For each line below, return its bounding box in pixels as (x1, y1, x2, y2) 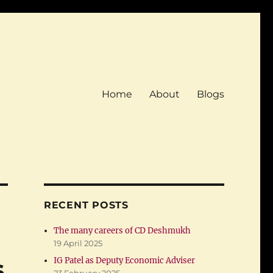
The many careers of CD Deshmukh (54, 225, 191, 236)
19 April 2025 (54, 238, 103, 248)
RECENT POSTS (43, 199, 129, 211)
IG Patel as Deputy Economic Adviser (54, 255, 196, 266)
